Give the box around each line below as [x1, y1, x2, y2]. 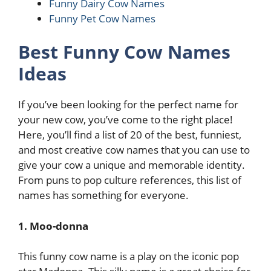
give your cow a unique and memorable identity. [18, 158, 245, 172]
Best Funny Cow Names [18, 39, 230, 64]
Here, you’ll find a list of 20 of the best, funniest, [18, 128, 241, 142]
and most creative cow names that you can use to [18, 143, 250, 157]
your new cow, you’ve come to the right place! [18, 113, 233, 126]
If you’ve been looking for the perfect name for [18, 97, 238, 111]
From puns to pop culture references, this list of [18, 173, 241, 187]
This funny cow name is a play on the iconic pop [18, 249, 239, 263]
